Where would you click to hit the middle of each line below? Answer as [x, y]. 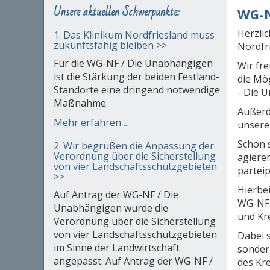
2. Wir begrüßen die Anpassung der [133, 146]
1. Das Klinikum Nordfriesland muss [134, 35]
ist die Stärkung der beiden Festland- [136, 77]
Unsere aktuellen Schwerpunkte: [117, 12]
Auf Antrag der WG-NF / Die [116, 195]
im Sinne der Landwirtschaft [116, 248]
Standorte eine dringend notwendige [137, 90]
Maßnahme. [80, 103]
